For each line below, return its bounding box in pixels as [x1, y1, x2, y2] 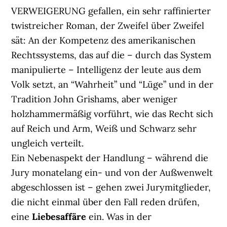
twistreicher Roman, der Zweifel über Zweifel [11, 20, 205, 32]
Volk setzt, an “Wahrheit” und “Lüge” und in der [11, 79, 214, 91]
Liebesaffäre [32, 211, 87, 223]
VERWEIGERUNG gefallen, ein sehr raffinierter [11, 5, 211, 17]
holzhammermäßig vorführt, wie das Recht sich [11, 108, 214, 120]
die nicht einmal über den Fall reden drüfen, [11, 196, 200, 208]
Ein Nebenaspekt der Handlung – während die [11, 152, 209, 164]
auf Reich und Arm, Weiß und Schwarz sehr [11, 123, 197, 135]
